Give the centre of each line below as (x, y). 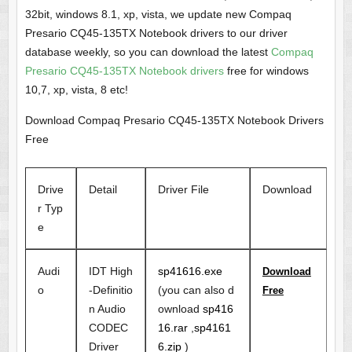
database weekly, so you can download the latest (148, 52)
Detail (103, 190)
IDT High (110, 271)
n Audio (107, 309)
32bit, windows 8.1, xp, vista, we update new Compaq (158, 15)
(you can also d (196, 290)
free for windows (266, 71)
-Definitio (110, 290)
